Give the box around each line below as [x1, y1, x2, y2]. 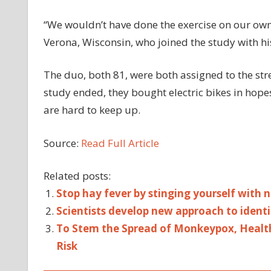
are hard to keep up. [43, 103, 140, 117]
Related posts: [43, 169, 111, 183]
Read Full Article [80, 135, 159, 150]
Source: [43, 135, 81, 150]
